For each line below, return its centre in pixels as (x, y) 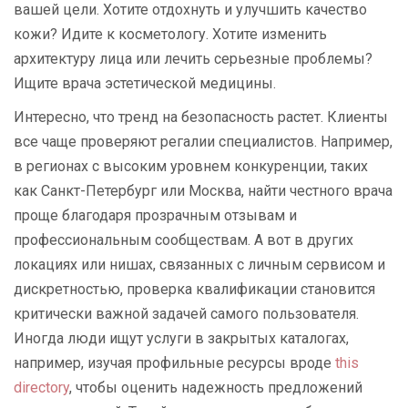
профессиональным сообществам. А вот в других (184, 240)
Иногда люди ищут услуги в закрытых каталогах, (181, 339)
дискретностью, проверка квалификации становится (194, 290)
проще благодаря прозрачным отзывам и (155, 216)
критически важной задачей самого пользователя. (186, 314)
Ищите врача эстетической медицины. (145, 84)
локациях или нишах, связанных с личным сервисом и (199, 265)
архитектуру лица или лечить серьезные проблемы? (193, 59)
